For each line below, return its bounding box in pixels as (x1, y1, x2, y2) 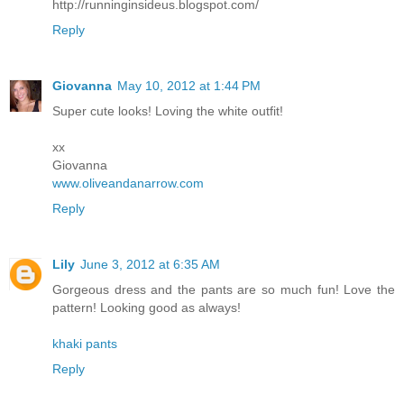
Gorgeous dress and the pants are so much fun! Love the (52, 281, 395, 297)
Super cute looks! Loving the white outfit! (52, 103, 283, 118)
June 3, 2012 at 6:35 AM (80, 256, 220, 271)
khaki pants (52, 335, 117, 351)
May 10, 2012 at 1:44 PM (117, 78, 261, 93)
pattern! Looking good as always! (52, 299, 241, 315)
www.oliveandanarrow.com (52, 175, 204, 190)
